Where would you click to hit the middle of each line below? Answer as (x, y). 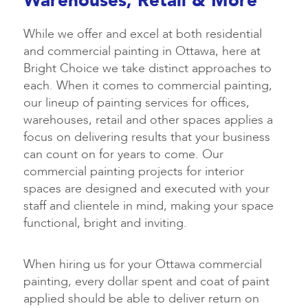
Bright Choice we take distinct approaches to (147, 69)
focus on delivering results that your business (147, 137)
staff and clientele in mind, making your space (148, 206)
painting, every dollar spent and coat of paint (146, 281)
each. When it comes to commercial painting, (148, 86)
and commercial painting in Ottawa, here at (142, 52)
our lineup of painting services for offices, (136, 103)
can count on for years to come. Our (123, 155)
